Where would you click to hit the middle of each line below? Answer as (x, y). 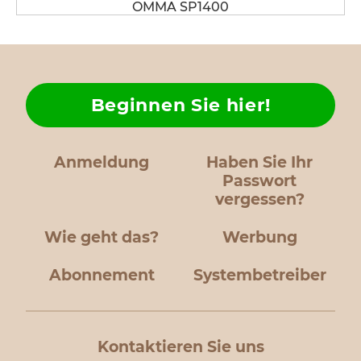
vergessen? (259, 199)
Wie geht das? (102, 237)
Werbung (259, 237)
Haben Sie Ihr (259, 162)
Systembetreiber (259, 275)
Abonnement (102, 275)
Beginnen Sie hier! (180, 105)
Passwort (259, 181)
